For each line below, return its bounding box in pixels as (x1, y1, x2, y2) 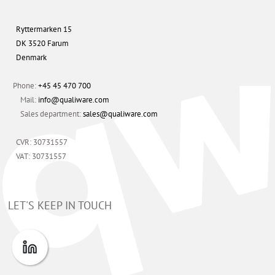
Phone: (13, 80, 39, 91)
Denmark (15, 52, 47, 63)
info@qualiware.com (38, 95, 110, 106)
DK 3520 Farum (15, 38, 69, 49)
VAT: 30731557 (15, 151, 66, 162)
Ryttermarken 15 (15, 24, 72, 35)
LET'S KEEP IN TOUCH (8, 198, 112, 213)
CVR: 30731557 (15, 137, 68, 148)
